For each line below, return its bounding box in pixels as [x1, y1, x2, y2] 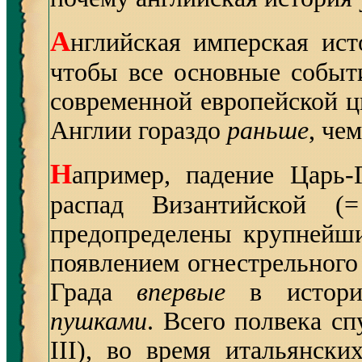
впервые [137, 278, 226, 306]
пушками [50, 307, 147, 335]
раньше [227, 116, 309, 145]
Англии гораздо [50, 116, 227, 145]
